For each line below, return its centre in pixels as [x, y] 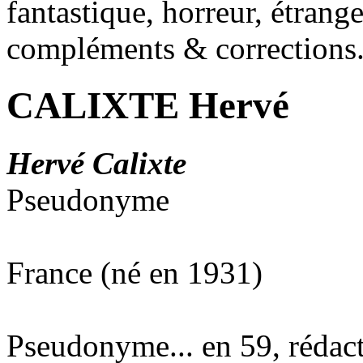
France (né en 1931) [135, 272]
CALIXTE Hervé [148, 106]
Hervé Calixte [96, 163]
